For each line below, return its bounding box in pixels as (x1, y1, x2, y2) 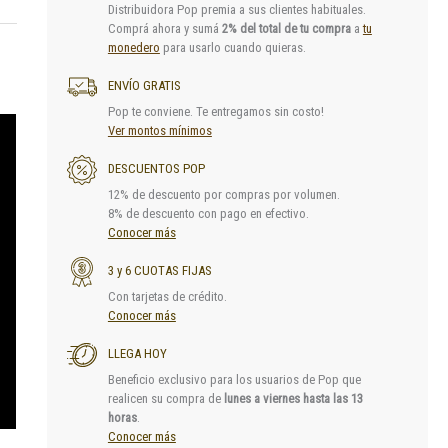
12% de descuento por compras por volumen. (107, 187, 340, 203)
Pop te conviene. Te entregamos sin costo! (107, 104, 324, 120)
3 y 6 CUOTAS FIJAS (107, 263, 212, 279)
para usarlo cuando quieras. (159, 40, 306, 56)
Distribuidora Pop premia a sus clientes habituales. (107, 2, 366, 18)
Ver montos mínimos (107, 123, 212, 139)
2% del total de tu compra (221, 21, 351, 37)
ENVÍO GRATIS (107, 78, 181, 94)
